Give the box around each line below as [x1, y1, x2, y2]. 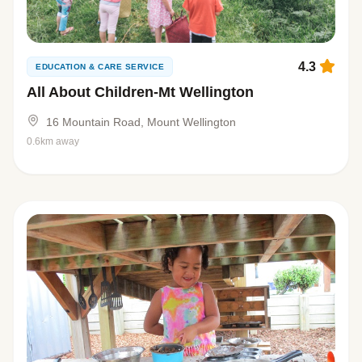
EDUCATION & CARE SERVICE [36, 62, 164, 72]
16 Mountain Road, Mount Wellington [46, 116, 236, 129]
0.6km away [27, 136, 79, 148]
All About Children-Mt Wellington [27, 84, 254, 101]
